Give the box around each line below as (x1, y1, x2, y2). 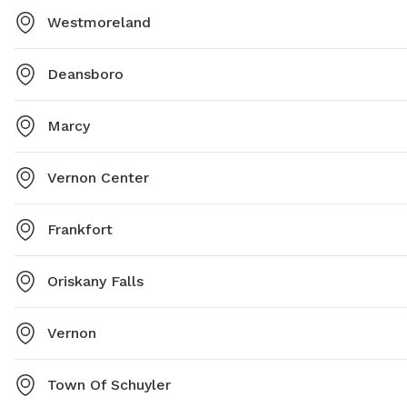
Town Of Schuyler (47, 376, 171, 394)
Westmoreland (47, 14, 151, 32)
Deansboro (47, 65, 124, 84)
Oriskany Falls (47, 273, 144, 291)
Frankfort (47, 221, 113, 239)
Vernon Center (47, 169, 149, 187)
